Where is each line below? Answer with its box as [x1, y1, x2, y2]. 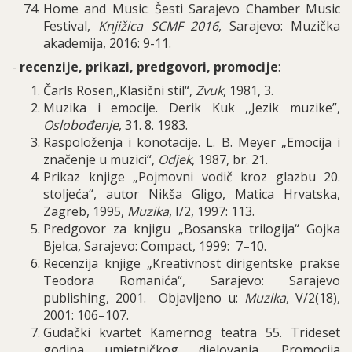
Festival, [43, 17, 98, 35]
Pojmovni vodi [138, 168, 226, 185]
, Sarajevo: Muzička [218, 17, 341, 35]
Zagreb [43, 203, 86, 220]
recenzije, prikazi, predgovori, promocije [20, 58, 278, 75]
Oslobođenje [43, 116, 119, 134]
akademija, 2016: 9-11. [43, 35, 171, 52]
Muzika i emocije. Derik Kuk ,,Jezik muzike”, [43, 99, 340, 116]
